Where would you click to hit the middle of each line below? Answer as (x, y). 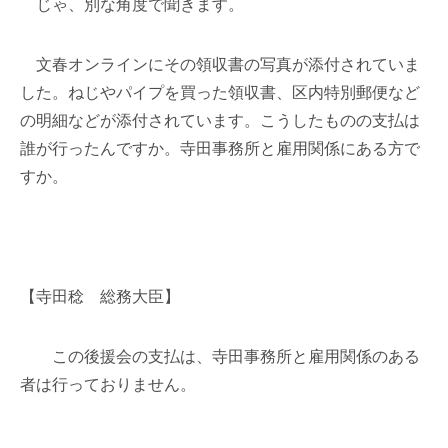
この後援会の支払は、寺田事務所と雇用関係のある (220, 356)
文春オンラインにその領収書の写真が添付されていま (220, 64)
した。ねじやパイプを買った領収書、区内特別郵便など (220, 92)
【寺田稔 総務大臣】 (100, 296)
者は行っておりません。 (108, 384)
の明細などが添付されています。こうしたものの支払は (220, 120)
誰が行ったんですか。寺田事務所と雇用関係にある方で (220, 148)
